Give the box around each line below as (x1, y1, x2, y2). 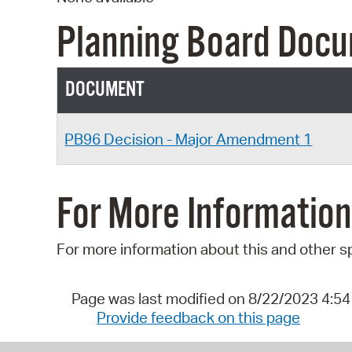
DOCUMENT (65, 76, 145, 103)
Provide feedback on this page (97, 308, 300, 328)
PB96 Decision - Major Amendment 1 (64, 129, 313, 148)
